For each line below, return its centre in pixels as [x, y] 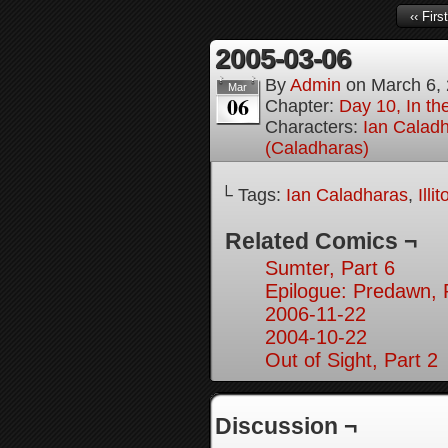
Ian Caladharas [347, 195]
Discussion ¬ [286, 426]
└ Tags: [253, 195]
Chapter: [302, 106]
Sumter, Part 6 [330, 268]
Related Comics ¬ [321, 241]
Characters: [314, 127]
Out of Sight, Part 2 [351, 360]
